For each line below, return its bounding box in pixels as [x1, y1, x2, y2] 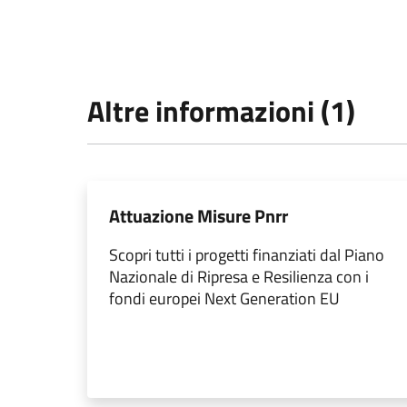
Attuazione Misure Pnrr [109, 202, 288, 231]
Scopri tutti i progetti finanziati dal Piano [109, 243, 384, 268]
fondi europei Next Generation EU [109, 286, 340, 312]
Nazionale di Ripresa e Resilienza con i [109, 264, 369, 290]
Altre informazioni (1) [87, 89, 355, 134]
